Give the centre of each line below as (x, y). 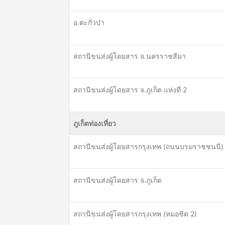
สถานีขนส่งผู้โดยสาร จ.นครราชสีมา (130, 56)
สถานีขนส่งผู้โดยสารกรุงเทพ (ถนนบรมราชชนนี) (148, 146)
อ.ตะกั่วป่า (89, 22)
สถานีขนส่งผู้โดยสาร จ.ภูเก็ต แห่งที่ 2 (130, 90)
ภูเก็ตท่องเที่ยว (95, 123)
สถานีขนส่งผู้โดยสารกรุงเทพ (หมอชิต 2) (135, 214)
